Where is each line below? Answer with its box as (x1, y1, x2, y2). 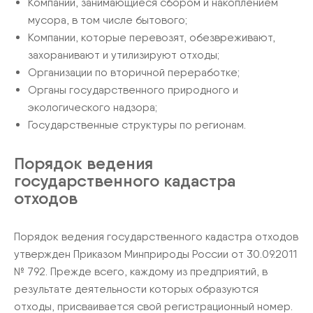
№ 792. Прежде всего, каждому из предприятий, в (14, 264, 268, 278)
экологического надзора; (28, 100, 157, 114)
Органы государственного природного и (28, 82, 238, 96)
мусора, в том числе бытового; (28, 13, 187, 27)
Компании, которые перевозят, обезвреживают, (28, 30, 275, 44)
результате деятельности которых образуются (14, 282, 259, 296)
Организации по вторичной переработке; (28, 65, 240, 79)
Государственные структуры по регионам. (28, 117, 246, 131)
